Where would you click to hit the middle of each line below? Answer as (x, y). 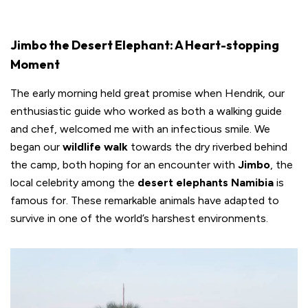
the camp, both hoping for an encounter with (124, 164)
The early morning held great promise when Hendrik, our (147, 93)
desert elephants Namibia (206, 182)
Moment (35, 64)
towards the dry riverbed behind (208, 146)
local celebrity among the (74, 182)
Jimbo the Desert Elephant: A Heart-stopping (145, 45)
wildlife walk (95, 146)
